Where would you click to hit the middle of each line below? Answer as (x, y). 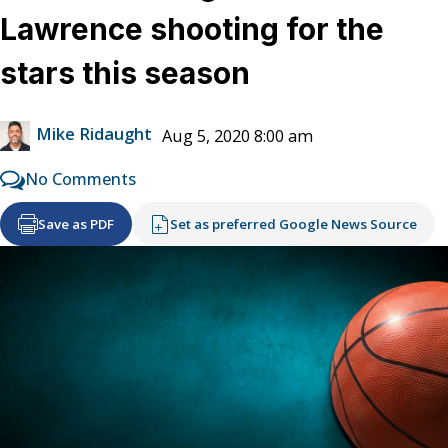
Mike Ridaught (94, 134)
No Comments (80, 178)
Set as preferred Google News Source (293, 223)
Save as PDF (76, 223)
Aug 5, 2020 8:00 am (237, 135)
